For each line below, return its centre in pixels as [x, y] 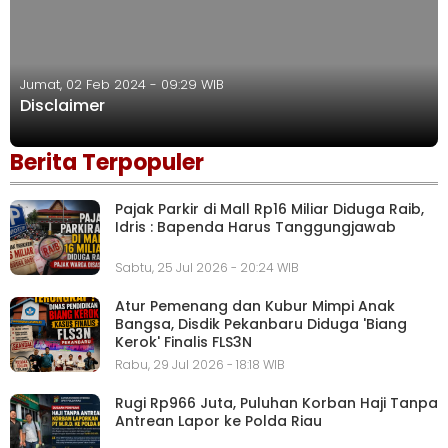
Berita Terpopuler [107, 162]
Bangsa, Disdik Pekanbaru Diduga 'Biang [261, 323]
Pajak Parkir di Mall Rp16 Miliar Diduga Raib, [269, 209]
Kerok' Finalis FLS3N [183, 341]
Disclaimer [62, 105]
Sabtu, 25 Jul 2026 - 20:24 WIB [207, 267]
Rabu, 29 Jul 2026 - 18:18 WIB [200, 364]
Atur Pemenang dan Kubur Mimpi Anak [255, 305]
